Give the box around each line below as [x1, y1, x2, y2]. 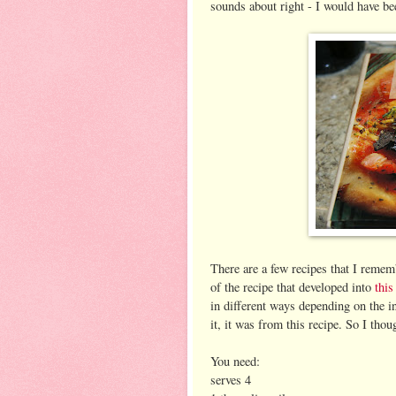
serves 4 [210, 370, 251, 388]
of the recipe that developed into [210, 278, 375, 295]
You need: [210, 352, 260, 369]
